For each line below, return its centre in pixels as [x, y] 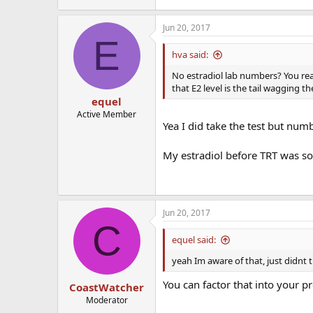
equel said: [194, 240]
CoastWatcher [107, 287]
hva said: [190, 54]
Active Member [107, 115]
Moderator [107, 300]
